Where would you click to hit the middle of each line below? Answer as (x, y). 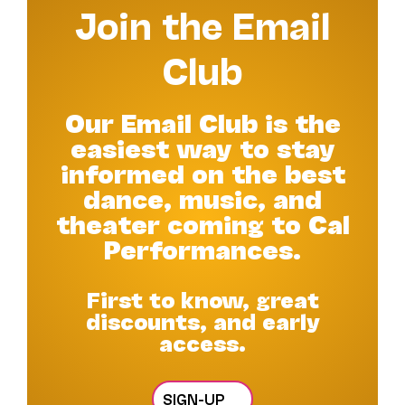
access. (202, 342)
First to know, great (202, 298)
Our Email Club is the (202, 121)
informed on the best (202, 172)
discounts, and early (202, 320)
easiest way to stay (202, 146)
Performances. (202, 248)
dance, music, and (202, 197)
